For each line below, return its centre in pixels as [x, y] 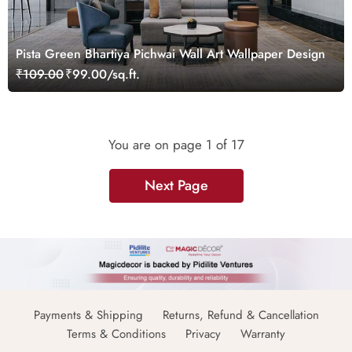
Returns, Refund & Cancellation [240, 315]
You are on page [157, 145]
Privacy [203, 334]
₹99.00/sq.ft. [103, 75]
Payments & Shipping [88, 315]
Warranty [263, 334]
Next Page [176, 186]
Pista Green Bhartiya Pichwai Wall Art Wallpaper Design [170, 54]
